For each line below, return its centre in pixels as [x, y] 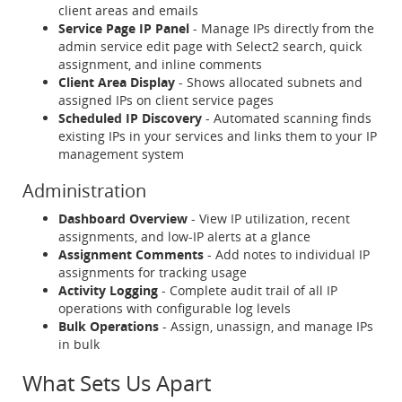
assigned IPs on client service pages [166, 100]
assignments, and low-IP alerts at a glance [184, 236]
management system [121, 154]
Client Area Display [117, 82]
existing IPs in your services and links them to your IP [218, 136]
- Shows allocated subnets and [269, 82]
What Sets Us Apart [117, 383]
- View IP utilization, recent [269, 218]
